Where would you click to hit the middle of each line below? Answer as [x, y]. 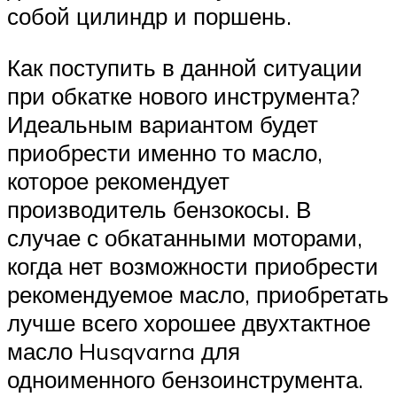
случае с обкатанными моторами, [185, 238]
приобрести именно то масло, [165, 153]
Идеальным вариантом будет [163, 125]
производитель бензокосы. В [159, 210]
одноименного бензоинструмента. [185, 380]
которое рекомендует [118, 181]
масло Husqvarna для [124, 351]
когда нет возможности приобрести [193, 266]
